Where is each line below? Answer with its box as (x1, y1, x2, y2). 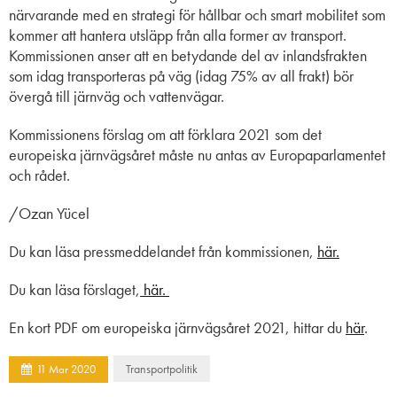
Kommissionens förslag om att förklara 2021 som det (9, 123, 322, 144)
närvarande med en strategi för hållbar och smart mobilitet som (9, 4, 385, 25)
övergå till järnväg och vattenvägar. (9, 85, 224, 106)
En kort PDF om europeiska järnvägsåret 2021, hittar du (9, 316, 346, 338)
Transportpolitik (126, 360, 198, 377)
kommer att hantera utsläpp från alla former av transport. (9, 24, 346, 45)
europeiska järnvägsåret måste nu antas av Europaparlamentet (9, 144, 385, 165)
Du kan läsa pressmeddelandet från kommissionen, (9, 240, 317, 261)
